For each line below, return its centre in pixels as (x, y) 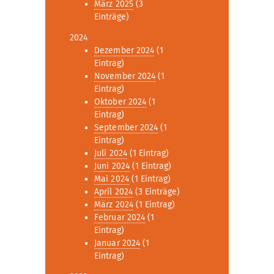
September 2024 (126, 128)
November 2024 (125, 76)
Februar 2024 (120, 217)
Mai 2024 (112, 179)
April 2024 (113, 192)
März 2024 (114, 205)
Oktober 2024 (120, 102)
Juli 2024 (111, 153)
